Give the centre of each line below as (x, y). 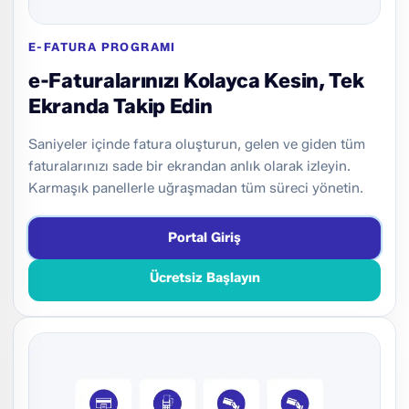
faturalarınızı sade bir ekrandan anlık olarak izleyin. (189, 166)
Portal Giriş (204, 238)
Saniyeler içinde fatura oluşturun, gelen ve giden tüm (197, 144)
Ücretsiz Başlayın (204, 277)
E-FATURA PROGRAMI (102, 47)
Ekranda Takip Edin (121, 105)
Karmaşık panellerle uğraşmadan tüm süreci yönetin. (196, 188)
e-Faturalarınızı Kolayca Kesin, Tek (196, 80)
